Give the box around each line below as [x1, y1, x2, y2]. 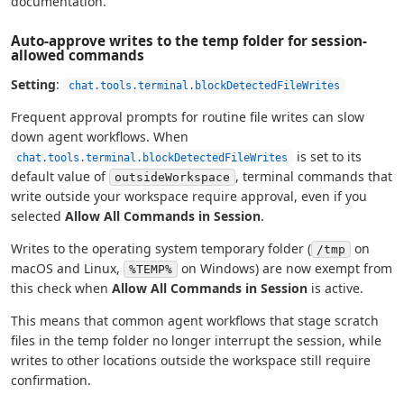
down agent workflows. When [11, 128, 188, 146]
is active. [308, 280, 363, 298]
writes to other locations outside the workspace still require [11, 352, 371, 370]
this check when [11, 280, 112, 298]
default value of [11, 168, 109, 186]
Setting [11, 76, 56, 94]
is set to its [293, 148, 362, 166]
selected [11, 207, 65, 225]
